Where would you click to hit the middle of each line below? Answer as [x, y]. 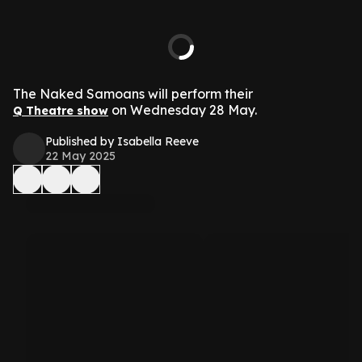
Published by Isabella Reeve [122, 141]
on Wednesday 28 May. [183, 110]
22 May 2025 [80, 156]
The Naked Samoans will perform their [133, 94]
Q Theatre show [61, 111]
